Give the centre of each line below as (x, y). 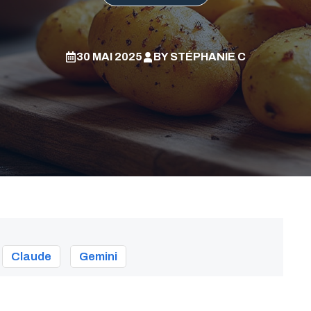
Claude (31, 257)
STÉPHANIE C (208, 57)
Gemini (98, 257)
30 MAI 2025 (109, 57)
